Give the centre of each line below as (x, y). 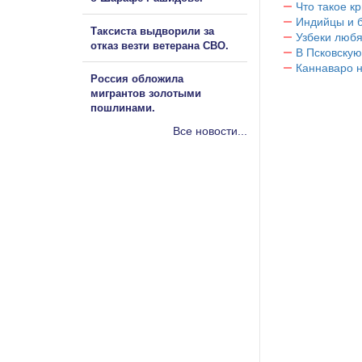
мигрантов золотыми (146, 93)
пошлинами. (123, 107)
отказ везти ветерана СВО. (160, 45)
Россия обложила (137, 78)
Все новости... (210, 130)
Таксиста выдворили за (152, 31)
